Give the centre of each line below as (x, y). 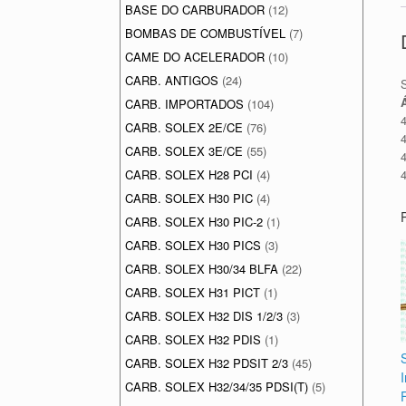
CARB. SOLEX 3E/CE (184, 151)
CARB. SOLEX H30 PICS (193, 245)
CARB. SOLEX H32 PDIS (193, 339)
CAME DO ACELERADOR (195, 57)
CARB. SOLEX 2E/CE (184, 127)
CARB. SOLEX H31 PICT (193, 292)
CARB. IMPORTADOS (184, 104)
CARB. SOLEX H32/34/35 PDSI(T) (217, 387)
